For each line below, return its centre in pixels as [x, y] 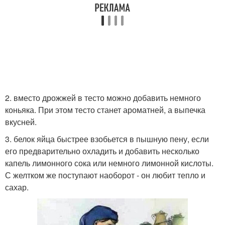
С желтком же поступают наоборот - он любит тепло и [105, 175]
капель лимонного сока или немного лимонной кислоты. [109, 163]
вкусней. [21, 122]
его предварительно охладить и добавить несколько [102, 151]
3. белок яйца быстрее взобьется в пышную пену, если [107, 139]
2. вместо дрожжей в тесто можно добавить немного [103, 98]
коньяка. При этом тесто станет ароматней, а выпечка [105, 110]
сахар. [17, 187]
